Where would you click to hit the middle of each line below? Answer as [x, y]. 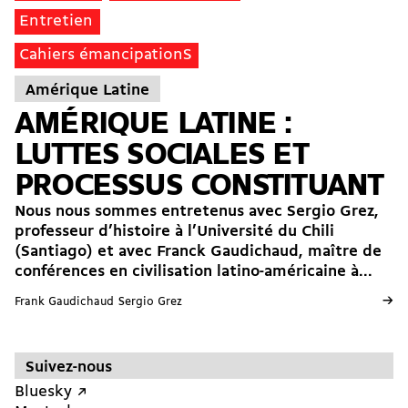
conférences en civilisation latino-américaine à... [194, 272]
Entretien [56, 22]
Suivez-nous [69, 368]
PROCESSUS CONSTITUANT [199, 187]
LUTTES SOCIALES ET [161, 156]
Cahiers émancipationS [106, 56]
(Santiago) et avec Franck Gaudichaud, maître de [198, 252]
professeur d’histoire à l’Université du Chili [174, 232]
